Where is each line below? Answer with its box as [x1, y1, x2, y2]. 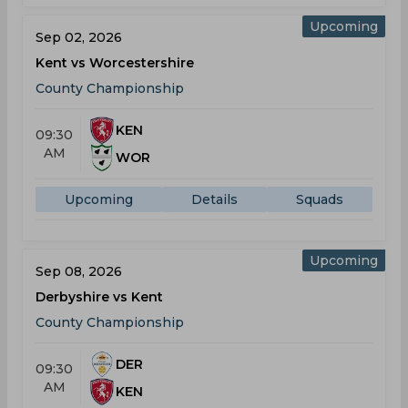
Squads [296, 191, 343, 208]
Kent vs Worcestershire [36, 55, 194, 71]
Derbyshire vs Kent [36, 289, 163, 305]
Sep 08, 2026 [36, 263, 122, 280]
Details [191, 191, 238, 208]
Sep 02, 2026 [36, 29, 122, 46]
